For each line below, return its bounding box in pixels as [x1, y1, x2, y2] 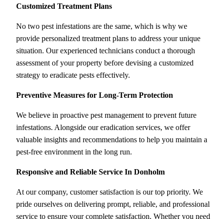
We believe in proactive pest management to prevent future [16, 110, 197, 119]
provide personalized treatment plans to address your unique [16, 34, 200, 43]
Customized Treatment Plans [16, 1, 112, 10]
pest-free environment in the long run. [16, 147, 132, 156]
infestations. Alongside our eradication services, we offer [16, 123, 190, 131]
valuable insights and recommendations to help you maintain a [16, 135, 207, 144]
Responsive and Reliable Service [16, 167, 123, 176]
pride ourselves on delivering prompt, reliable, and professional [16, 199, 210, 208]
